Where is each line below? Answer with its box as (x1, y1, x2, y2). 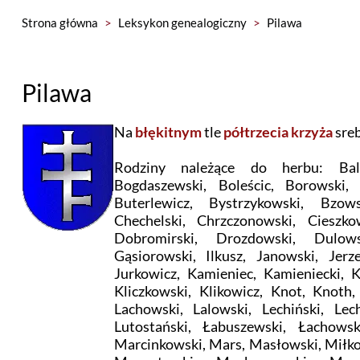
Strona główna (21, 15, 98, 30)
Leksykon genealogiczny (117, 15, 247, 30)
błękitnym (134, 123, 202, 141)
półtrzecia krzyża (223, 123, 333, 141)
